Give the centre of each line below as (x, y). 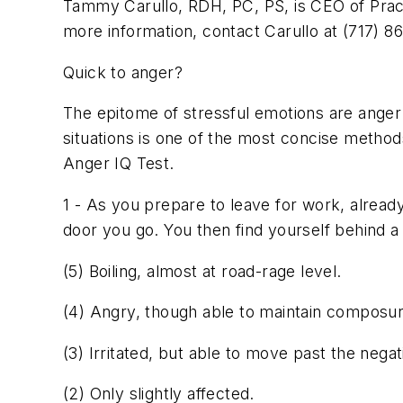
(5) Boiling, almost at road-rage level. (202, 271)
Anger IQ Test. (119, 164)
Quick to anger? (123, 72)
